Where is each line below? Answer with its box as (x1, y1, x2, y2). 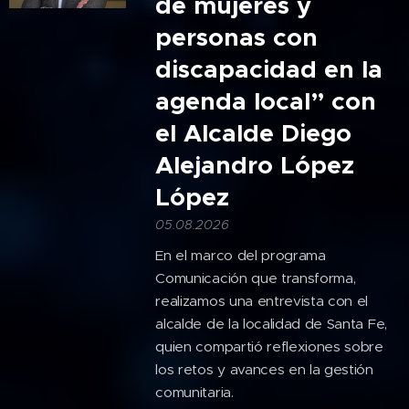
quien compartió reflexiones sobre (155, 338, 383, 356)
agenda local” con (155, 86, 377, 118)
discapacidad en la (155, 54, 383, 86)
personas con (155, 22, 319, 54)
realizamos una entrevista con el (155, 292, 369, 310)
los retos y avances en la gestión (155, 361, 373, 379)
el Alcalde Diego (155, 118, 352, 150)
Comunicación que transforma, (155, 269, 356, 288)
